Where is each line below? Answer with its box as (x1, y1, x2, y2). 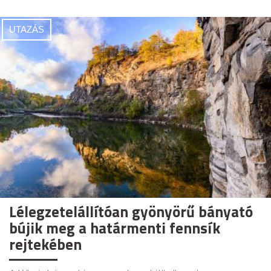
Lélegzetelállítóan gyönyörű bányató (9, 200, 253, 223)
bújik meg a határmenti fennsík (9, 216, 220, 240)
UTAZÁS (9, 24, 44, 34)
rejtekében (9, 232, 82, 256)
